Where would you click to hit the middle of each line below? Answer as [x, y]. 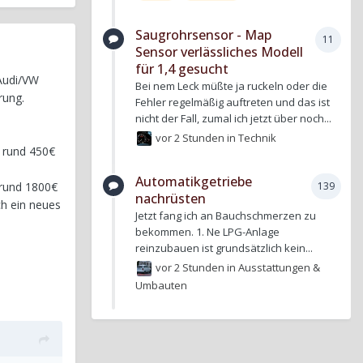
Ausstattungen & [280, 268]
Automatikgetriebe [194, 182]
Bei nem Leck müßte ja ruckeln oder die [231, 86]
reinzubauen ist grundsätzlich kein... [224, 248]
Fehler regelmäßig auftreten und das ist [233, 102]
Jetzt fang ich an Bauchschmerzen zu [226, 216]
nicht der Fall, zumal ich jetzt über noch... [233, 119]
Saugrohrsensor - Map [203, 35]
